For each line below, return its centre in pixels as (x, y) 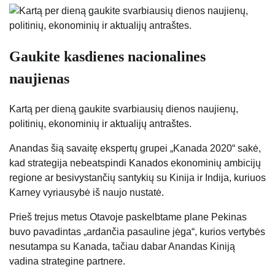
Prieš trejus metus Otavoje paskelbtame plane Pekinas (128, 217)
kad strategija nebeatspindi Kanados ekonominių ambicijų (135, 163)
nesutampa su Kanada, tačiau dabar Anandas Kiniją (122, 246)
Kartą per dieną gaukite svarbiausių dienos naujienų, (124, 109)
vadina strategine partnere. (67, 261)
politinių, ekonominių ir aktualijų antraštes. (100, 123)
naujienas (39, 78)
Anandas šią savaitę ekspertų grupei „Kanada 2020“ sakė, (135, 148)
